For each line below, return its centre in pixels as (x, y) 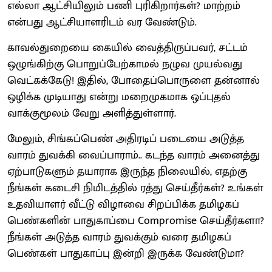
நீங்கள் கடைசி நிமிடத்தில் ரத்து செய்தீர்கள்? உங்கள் (135, 188)
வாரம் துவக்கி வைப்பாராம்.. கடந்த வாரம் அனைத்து (134, 155)
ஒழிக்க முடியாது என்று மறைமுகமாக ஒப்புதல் (119, 97)
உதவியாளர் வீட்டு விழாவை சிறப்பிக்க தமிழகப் (123, 204)
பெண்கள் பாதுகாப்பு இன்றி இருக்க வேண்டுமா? (126, 253)
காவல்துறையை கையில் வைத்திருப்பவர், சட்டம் (127, 48)
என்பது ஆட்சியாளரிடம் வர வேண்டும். (102, 22)
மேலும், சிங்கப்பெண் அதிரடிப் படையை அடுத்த (126, 139)
